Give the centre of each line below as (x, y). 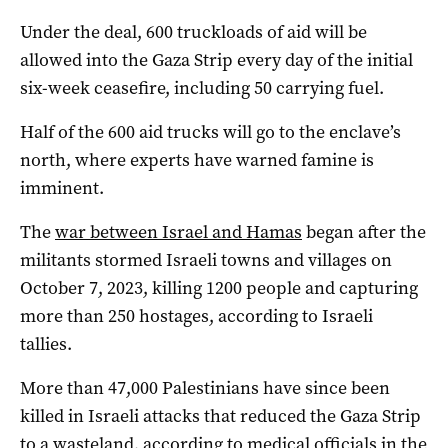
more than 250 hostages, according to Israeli (196, 316)
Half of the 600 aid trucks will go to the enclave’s (210, 132)
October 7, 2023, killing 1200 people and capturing (219, 288)
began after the (364, 232)
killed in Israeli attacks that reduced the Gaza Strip (220, 416)
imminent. (62, 188)
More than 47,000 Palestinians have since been (205, 388)
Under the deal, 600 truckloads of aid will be (193, 32)
